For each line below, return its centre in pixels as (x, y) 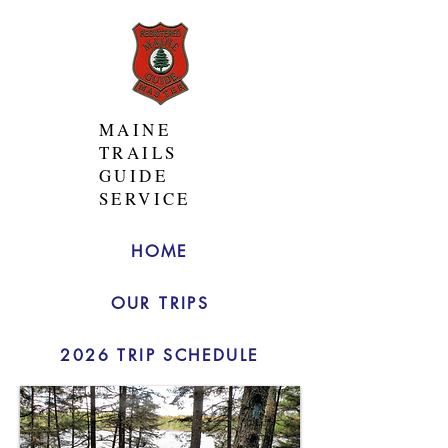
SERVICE (145, 198)
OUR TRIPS (160, 303)
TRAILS (138, 152)
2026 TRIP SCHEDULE (160, 355)
